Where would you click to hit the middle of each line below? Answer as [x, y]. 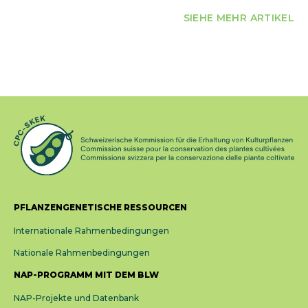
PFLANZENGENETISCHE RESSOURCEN [100, 207]
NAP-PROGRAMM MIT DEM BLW [86, 274]
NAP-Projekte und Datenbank [76, 298]
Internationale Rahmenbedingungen [91, 230]
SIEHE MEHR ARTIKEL [239, 18]
